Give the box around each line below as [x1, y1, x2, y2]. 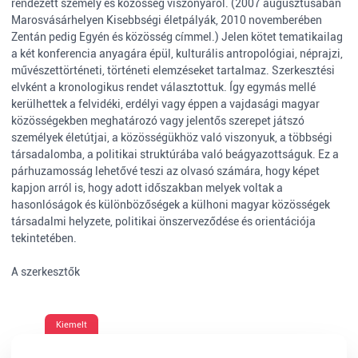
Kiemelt [56, 320, 87, 330]
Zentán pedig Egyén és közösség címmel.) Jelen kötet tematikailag [11, 30, 343, 43]
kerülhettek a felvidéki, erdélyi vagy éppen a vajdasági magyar [11, 97, 320, 110]
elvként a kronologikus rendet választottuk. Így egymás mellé [11, 81, 316, 93]
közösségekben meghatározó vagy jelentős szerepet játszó [11, 114, 304, 127]
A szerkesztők [11, 265, 80, 278]
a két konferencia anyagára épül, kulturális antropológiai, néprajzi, [11, 47, 343, 60]
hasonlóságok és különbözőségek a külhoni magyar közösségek [11, 198, 330, 211]
